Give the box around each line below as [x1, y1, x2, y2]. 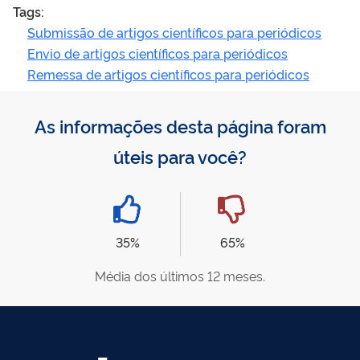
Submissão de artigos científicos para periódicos [27, 22, 321, 41]
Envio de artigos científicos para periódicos [27, 43, 288, 62]
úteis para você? [113, 143, 247, 168]
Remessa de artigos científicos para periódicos [27, 64, 309, 83]
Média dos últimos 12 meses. [95, 266, 265, 284]
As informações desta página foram [34, 112, 326, 137]
